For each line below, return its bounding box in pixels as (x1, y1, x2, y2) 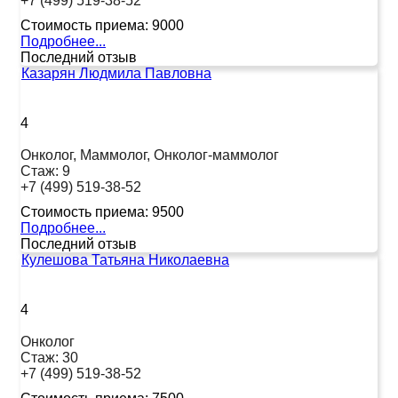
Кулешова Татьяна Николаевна (21, 251, 229, 267)
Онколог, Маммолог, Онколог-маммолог (20, 147, 279, 163)
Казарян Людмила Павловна (21, 65, 211, 81)
